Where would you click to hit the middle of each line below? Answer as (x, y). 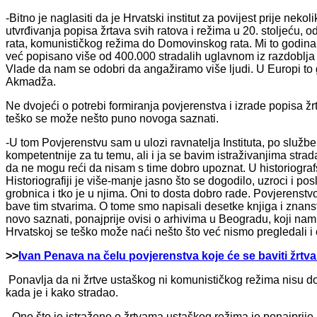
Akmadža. (31, 81)
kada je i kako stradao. (62, 292)
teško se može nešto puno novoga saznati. (112, 118)
